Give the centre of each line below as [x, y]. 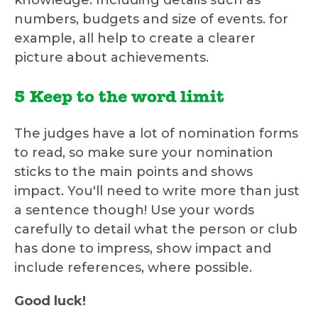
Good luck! [50, 301]
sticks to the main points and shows [133, 172]
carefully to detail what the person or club [156, 230]
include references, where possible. [133, 268]
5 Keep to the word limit [119, 99]
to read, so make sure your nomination [144, 153]
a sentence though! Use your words [134, 210]
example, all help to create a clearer [135, 39]
